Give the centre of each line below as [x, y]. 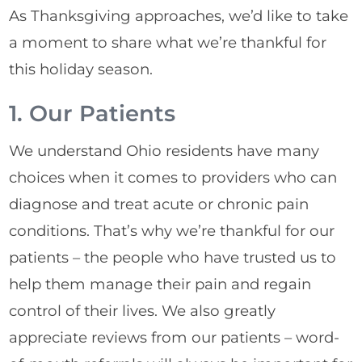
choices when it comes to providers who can [173, 178]
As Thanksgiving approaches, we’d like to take [179, 15]
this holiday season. [81, 69]
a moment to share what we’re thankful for [168, 42]
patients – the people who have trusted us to [173, 258]
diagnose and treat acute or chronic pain [159, 204]
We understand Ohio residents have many [164, 151]
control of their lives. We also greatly [143, 311]
